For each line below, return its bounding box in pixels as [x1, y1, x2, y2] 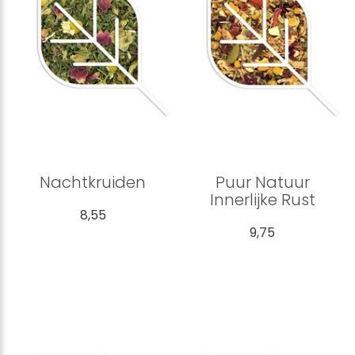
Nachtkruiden [40, 170, 146, 193]
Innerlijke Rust [209, 188, 315, 211]
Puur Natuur [215, 170, 310, 193]
